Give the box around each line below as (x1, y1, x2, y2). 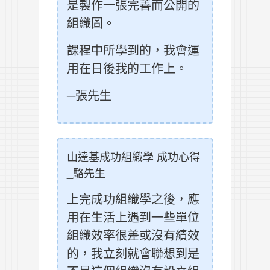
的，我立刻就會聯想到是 (67, 244, 199, 262)
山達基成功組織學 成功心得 (67, 148, 200, 165)
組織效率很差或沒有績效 (67, 226, 199, 244)
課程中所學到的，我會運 (67, 41, 199, 59)
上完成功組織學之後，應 (67, 190, 199, 208)
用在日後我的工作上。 (67, 59, 187, 77)
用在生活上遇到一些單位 (67, 208, 199, 226)
